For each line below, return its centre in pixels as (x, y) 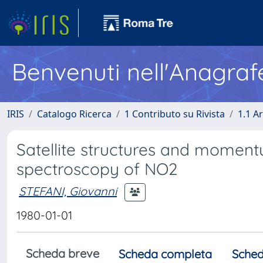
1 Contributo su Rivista (175, 114)
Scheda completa (165, 254)
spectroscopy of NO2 (97, 169)
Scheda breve (63, 253)
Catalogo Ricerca (74, 114)
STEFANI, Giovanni (68, 191)
